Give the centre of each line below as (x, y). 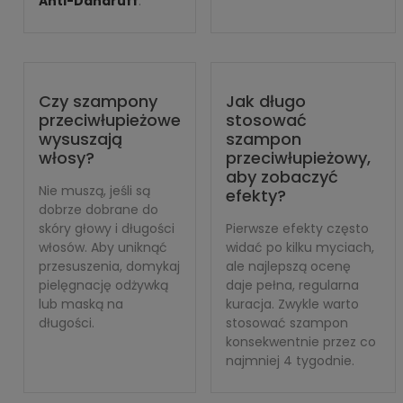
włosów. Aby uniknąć (103, 247)
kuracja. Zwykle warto (292, 304)
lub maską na (81, 304)
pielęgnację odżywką (103, 285)
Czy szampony (98, 101)
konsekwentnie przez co (301, 342)
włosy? (67, 158)
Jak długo (266, 101)
